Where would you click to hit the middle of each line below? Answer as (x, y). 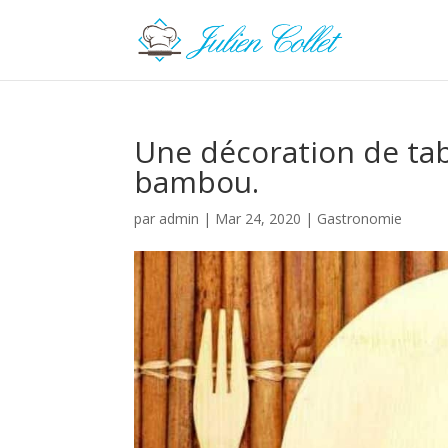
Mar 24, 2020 (258, 218)
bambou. (197, 181)
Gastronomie (360, 218)
